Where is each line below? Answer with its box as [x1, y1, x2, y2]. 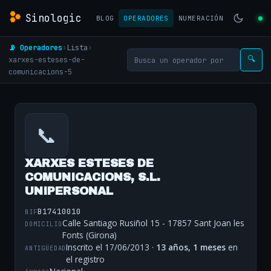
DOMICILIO [25, 219, 62, 228]
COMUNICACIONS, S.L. [25, 171, 160, 183]
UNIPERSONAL [25, 185, 113, 197]
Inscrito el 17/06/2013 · [66, 241, 157, 253]
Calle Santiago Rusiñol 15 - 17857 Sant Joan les [62, 217, 244, 229]
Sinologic [25, 11, 82, 25]
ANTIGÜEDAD [25, 243, 67, 252]
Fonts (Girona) [62, 229, 117, 241]
